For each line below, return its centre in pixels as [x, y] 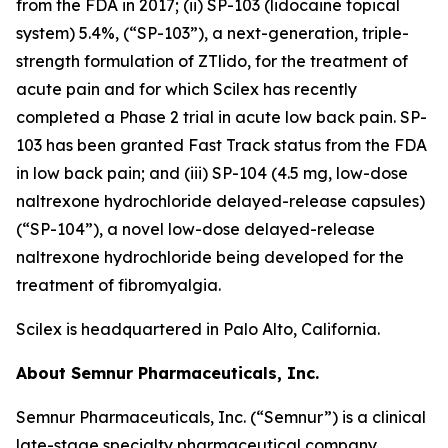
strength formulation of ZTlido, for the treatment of [212, 61]
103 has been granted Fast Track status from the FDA [221, 145]
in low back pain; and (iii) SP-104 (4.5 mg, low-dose [212, 173]
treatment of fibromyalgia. [118, 285]
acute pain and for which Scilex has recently [186, 89]
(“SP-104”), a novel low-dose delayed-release [195, 229]
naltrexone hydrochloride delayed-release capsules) [220, 201]
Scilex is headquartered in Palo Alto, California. [198, 329]
